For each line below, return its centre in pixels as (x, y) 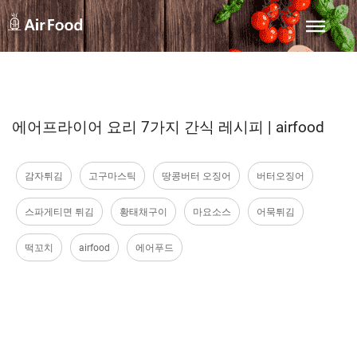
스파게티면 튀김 (59, 212)
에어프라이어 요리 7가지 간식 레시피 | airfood (168, 127)
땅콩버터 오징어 (196, 176)
